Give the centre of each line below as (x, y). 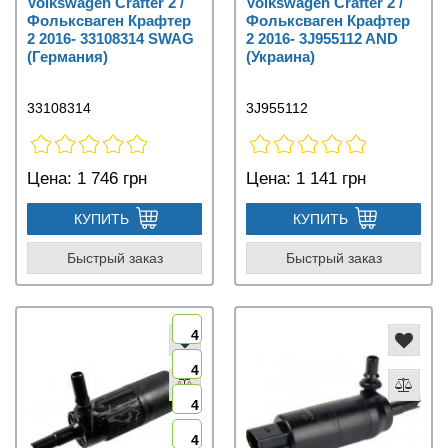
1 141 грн (328, 179)
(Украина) (280, 57)
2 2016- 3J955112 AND (322, 39)
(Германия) (67, 57)
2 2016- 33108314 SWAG (110, 39)
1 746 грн (109, 179)
